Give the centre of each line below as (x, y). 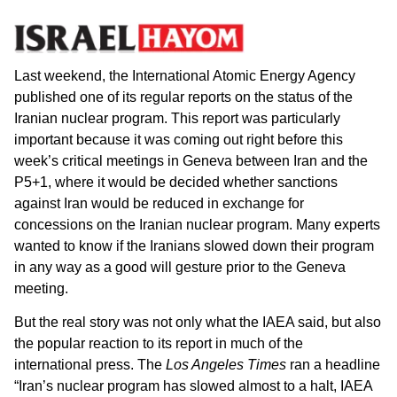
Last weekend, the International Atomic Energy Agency (185, 75)
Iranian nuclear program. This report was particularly (177, 118)
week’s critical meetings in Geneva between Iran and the (191, 160)
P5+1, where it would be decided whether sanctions (176, 182)
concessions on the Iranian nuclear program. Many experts (197, 224)
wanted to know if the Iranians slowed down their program (194, 245)
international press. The (90, 365)
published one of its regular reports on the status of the (183, 97)
